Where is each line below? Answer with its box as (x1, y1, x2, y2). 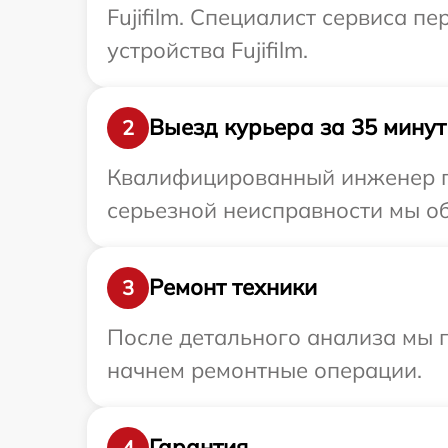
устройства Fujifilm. (107, 35, 308, 64)
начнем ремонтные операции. (107, 355, 422, 384)
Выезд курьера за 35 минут (149, 113, 446, 142)
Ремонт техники (149, 273, 317, 302)
